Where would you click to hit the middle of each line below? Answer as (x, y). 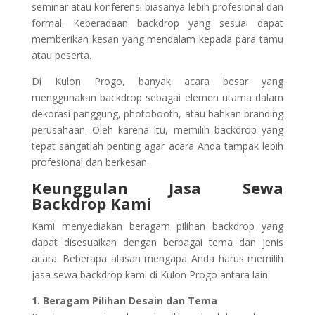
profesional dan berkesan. (90, 162)
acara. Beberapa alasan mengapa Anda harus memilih (157, 259)
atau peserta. (61, 56)
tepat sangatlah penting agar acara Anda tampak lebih (157, 146)
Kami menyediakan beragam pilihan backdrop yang (157, 226)
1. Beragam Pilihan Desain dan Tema (124, 301)
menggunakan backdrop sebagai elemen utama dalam (157, 98)
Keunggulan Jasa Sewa (157, 188)
